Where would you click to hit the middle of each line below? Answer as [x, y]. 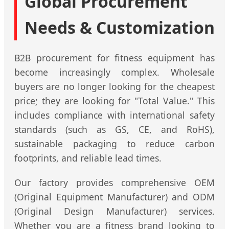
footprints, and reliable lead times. [88, 158]
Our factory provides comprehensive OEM [114, 183]
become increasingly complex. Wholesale [114, 72]
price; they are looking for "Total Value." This [114, 101]
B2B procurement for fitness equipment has [114, 58]
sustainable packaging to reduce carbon [114, 144]
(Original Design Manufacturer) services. [114, 211]
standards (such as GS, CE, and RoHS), [114, 130]
